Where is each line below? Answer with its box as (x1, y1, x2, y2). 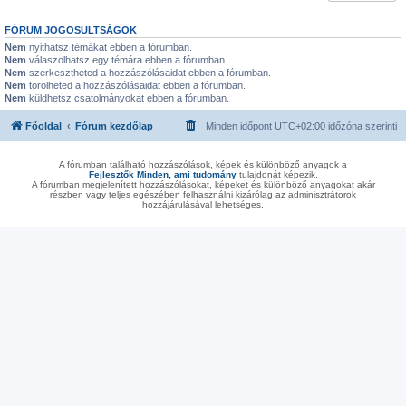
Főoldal (25, 120, 62, 131)
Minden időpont (206, 120, 275, 131)
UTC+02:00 (275, 120, 325, 131)
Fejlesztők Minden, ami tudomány (88, 169, 237, 179)
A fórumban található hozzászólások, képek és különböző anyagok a (59, 159, 347, 169)
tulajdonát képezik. (236, 169, 318, 179)
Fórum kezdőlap (75, 120, 153, 131)
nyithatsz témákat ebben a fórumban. (26, 42, 192, 53)
